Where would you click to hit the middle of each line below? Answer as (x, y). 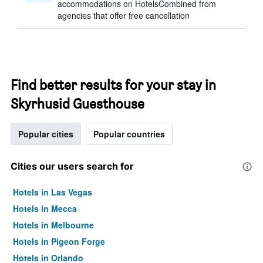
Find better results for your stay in (113, 85)
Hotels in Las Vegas (53, 192)
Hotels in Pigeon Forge (59, 241)
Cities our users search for (72, 166)
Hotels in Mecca (45, 208)
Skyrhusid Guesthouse (77, 104)
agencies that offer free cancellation (124, 15)
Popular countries (129, 134)
